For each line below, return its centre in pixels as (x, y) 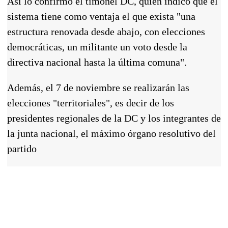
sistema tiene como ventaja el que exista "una (101, 16)
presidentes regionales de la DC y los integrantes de (114, 118)
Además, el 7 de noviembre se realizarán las (98, 87)
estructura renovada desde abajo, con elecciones (106, 31)
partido (22, 148)
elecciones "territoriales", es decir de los (91, 103)
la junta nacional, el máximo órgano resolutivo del (111, 133)
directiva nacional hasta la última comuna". (97, 62)
